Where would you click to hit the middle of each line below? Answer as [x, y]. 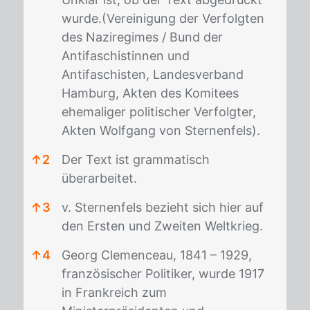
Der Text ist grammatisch [136, 159]
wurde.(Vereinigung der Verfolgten [163, 18]
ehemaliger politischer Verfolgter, [159, 112]
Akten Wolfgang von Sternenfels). [161, 130]
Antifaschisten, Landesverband [153, 74]
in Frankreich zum [114, 292]
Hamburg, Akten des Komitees [150, 93]
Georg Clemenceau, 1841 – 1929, [157, 255]
